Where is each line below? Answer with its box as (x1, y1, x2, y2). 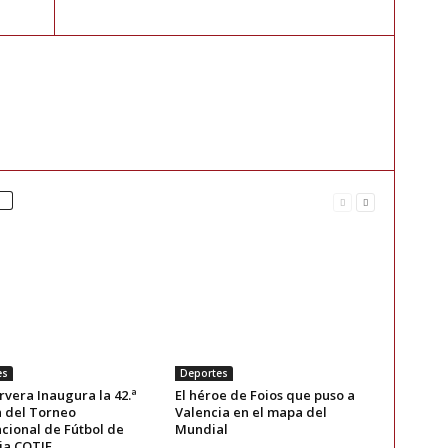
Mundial (174, 420, 228, 439)
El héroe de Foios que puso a (174, 386, 355, 405)
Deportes (179, 366, 228, 381)
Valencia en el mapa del (174, 403, 327, 422)
